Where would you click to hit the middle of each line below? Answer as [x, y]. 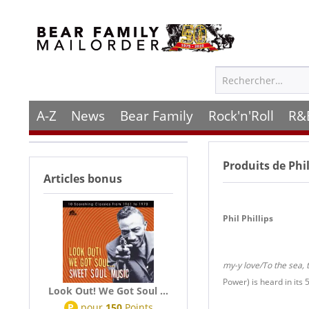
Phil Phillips [248, 218]
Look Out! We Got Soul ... [108, 291]
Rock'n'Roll [241, 116]
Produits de [254, 166]
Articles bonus [83, 179]
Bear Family [156, 116]
